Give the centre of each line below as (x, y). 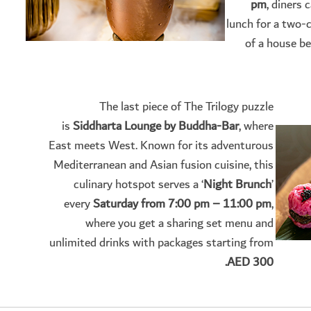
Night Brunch (237, 185)
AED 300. (250, 262)
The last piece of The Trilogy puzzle (186, 107)
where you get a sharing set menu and (179, 224)
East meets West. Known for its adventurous (161, 146)
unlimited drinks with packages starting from (161, 243)
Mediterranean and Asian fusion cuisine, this (163, 165)
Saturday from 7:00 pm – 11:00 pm (182, 204)
